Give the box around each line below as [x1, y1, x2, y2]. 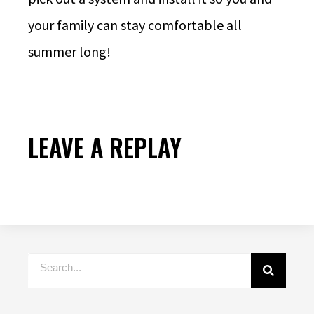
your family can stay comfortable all [28, 15, 242, 34]
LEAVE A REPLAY [28, 129, 182, 165]
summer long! [28, 42, 111, 60]
